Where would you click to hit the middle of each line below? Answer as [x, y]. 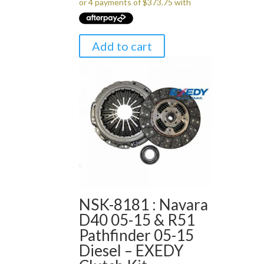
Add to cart [122, 46]
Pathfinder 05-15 [137, 235]
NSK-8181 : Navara [144, 204]
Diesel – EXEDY [131, 250]
